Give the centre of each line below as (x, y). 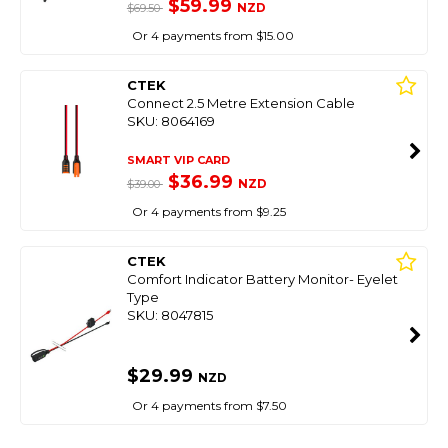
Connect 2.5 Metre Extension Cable (240, 103)
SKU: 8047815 (169, 315)
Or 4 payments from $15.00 (212, 35)
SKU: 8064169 (170, 121)
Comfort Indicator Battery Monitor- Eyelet (262, 279)
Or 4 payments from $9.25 (208, 211)
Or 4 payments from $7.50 (209, 405)
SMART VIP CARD (178, 160)
